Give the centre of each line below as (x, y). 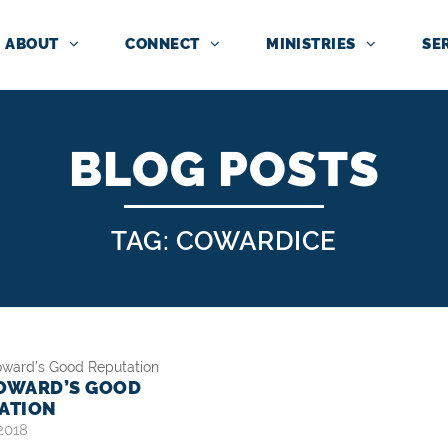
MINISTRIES (311, 44)
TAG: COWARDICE (224, 241)
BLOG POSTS (224, 169)
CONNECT (162, 44)
